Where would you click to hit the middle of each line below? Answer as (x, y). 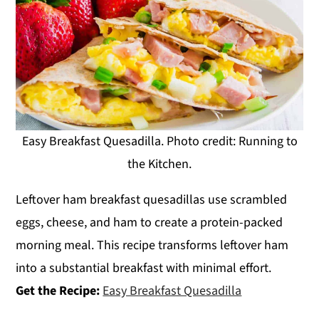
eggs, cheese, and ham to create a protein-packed (150, 223)
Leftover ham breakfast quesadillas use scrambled (152, 200)
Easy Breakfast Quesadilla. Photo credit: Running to (159, 142)
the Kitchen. (159, 164)
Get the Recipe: (59, 291)
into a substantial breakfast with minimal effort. (144, 268)
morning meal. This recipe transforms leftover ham (152, 246)
